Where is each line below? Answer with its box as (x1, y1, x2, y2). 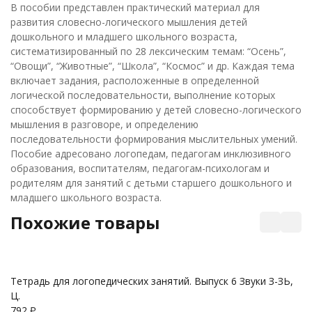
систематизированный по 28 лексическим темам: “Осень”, (10, 44, 286, 58)
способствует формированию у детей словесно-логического (10, 102, 302, 116)
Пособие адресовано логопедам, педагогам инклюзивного (10, 146, 291, 160)
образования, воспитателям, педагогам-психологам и (10, 161, 270, 175)
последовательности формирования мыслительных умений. (10, 132, 297, 146)
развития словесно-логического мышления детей (10, 15, 247, 29)
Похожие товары (10, 210, 160, 234)
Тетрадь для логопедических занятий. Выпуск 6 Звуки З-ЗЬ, (10, 274, 293, 288)
